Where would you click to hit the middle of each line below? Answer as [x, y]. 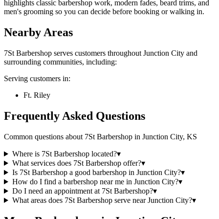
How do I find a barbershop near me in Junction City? [95, 182]
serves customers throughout [98, 53]
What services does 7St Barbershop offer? [77, 163]
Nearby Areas [38, 33]
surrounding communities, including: [60, 62]
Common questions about [44, 137]
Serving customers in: [37, 79]
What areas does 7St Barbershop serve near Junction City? [102, 200]
